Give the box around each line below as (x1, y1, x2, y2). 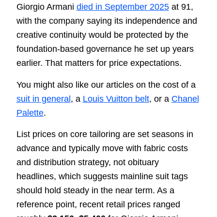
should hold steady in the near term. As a (16, 185, 174, 195)
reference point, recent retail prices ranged (16, 199, 180, 209)
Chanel (171, 93, 199, 104)
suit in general (16, 93, 71, 104)
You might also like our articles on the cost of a (16, 79, 196, 90)
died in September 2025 (76, 2, 169, 12)
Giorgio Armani (16, 2, 77, 12)
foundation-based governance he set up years (16, 44, 194, 54)
